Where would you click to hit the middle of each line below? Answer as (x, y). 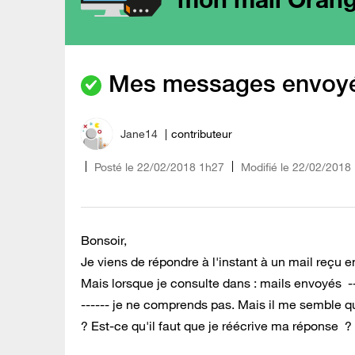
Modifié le (265, 167)
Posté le (114, 167)
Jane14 (139, 134)
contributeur (202, 134)
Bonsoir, (104, 240)
